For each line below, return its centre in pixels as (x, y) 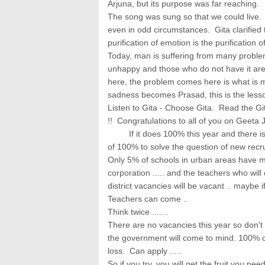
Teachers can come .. (148, 198)
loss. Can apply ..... (145, 251)
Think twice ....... (138, 211)
